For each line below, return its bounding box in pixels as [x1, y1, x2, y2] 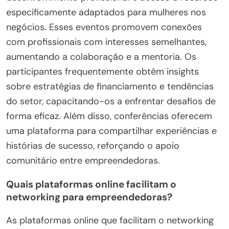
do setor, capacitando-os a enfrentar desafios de [6, 95, 216, 107]
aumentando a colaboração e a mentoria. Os [6, 50, 196, 63]
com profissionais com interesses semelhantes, [6, 35, 207, 48]
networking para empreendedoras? [6, 190, 172, 203]
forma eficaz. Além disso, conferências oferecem [6, 109, 212, 122]
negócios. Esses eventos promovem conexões [6, 20, 202, 33]
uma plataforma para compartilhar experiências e [6, 124, 217, 137]
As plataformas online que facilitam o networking [6, 214, 214, 226]
